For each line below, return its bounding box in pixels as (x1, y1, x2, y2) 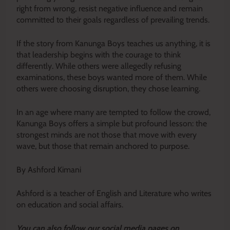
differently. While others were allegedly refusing (16, 61, 181, 71)
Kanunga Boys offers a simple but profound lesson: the (16, 118, 207, 128)
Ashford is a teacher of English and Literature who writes (16, 188, 212, 198)
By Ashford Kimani (16, 164, 81, 175)
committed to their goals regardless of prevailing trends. (16, 14, 209, 25)
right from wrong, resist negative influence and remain (16, 3, 203, 13)
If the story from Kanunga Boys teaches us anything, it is (16, 38, 210, 48)
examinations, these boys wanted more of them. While (16, 72, 207, 82)
